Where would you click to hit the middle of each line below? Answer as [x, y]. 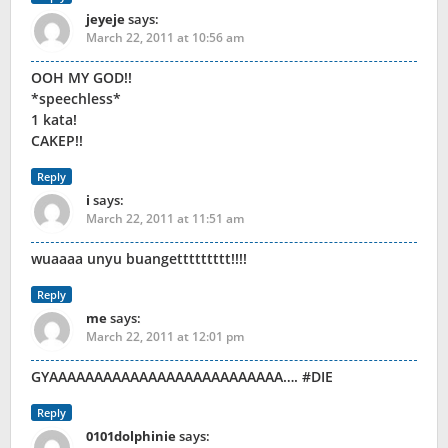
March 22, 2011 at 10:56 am [165, 38]
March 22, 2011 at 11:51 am [165, 219]
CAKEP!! [57, 141]
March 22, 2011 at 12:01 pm [165, 337]
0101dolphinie [131, 436]
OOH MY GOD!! [81, 78]
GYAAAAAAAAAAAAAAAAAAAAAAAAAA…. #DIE [182, 377]
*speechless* [76, 99]
